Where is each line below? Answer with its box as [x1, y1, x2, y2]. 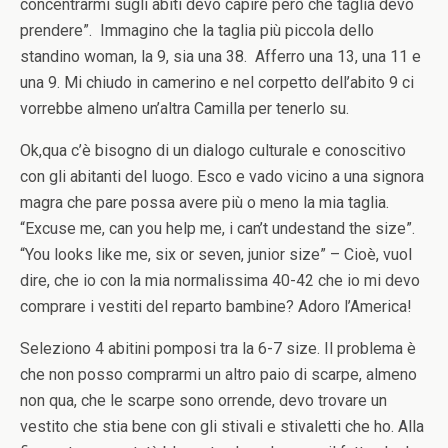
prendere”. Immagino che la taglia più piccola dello [20, 21, 374, 40]
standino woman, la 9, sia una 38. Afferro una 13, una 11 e [20, 47, 421, 66]
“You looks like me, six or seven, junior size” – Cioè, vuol [20, 245, 412, 264]
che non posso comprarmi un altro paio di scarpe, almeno [20, 365, 417, 384]
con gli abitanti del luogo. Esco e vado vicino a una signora [20, 167, 424, 186]
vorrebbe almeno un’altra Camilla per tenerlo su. [20, 99, 349, 118]
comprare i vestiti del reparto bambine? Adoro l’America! [20, 297, 412, 316]
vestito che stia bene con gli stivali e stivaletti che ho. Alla [20, 417, 424, 436]
